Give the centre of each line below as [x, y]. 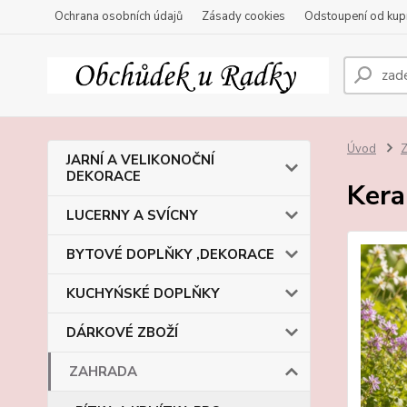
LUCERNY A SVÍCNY [132, 215]
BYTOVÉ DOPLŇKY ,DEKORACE [170, 254]
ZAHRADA [103, 372]
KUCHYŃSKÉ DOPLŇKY [143, 293]
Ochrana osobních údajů [119, 16]
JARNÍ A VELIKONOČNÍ [140, 160]
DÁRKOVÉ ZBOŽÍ [122, 333]
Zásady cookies [243, 16]
